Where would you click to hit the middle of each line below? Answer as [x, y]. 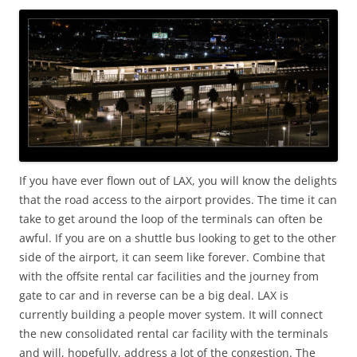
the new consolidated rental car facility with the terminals [174, 334]
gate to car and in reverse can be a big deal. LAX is [154, 296]
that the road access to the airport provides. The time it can [178, 200]
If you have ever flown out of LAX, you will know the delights [178, 181]
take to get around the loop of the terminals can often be [171, 219]
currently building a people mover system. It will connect [171, 315]
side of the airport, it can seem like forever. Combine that [172, 257]
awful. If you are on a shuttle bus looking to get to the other [178, 238]
